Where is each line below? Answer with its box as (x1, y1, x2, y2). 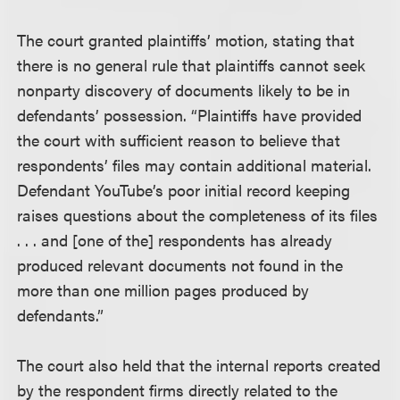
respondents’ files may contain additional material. (17, 153, 372, 176)
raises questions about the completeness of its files (17, 203, 379, 226)
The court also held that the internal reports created (17, 353, 381, 376)
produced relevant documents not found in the (17, 253, 344, 276)
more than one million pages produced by (17, 278, 310, 301)
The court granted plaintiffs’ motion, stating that (17, 28, 355, 51)
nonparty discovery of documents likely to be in (17, 78, 351, 101)
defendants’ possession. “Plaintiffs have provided (17, 103, 362, 126)
